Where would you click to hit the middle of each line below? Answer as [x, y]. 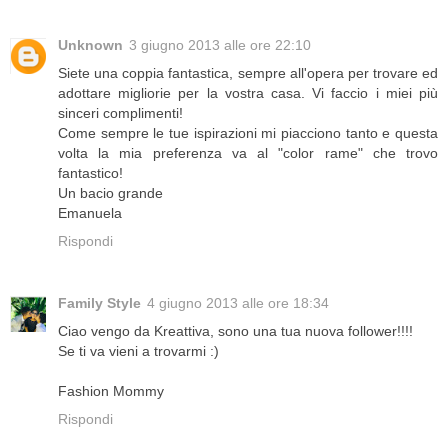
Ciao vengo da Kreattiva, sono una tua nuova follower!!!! [235, 331]
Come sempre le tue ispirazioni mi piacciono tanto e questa [248, 133]
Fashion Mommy [111, 391]
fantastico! [90, 173]
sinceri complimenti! [120, 113]
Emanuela [90, 213]
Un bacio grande [110, 193]
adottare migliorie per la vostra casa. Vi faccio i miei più [248, 93]
